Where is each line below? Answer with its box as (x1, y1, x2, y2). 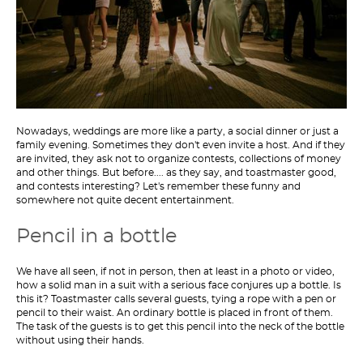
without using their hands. (16, 335, 144, 345)
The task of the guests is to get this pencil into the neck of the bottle (16, 322, 344, 331)
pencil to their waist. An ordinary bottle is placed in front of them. (16, 308, 333, 318)
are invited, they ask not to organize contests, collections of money (16, 154, 341, 164)
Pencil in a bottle (16, 225, 177, 246)
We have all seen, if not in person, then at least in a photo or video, (16, 267, 335, 276)
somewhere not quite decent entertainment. (16, 195, 234, 205)
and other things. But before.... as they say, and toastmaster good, (16, 168, 336, 177)
